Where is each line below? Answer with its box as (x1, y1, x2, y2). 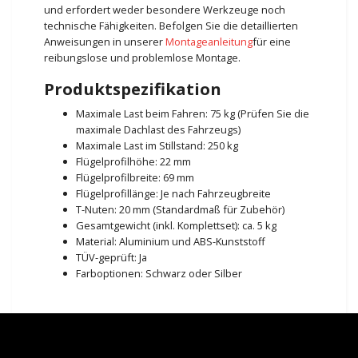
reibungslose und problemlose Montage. (44, 50, 241, 65)
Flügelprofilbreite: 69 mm (76, 169, 194, 185)
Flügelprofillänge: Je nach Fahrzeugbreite (76, 185, 271, 201)
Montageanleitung (165, 34, 253, 49)
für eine (253, 34, 291, 49)
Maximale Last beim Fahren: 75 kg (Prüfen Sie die (76, 105, 309, 121)
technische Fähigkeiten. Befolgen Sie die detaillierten (44, 18, 298, 33)
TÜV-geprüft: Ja (76, 249, 147, 265)
